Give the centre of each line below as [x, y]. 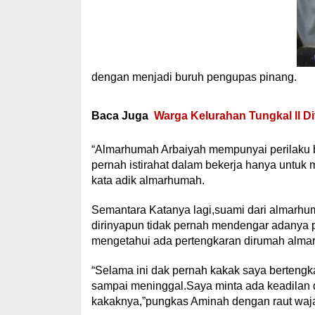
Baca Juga [120, 116]
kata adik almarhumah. [148, 180]
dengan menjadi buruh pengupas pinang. [194, 77]
